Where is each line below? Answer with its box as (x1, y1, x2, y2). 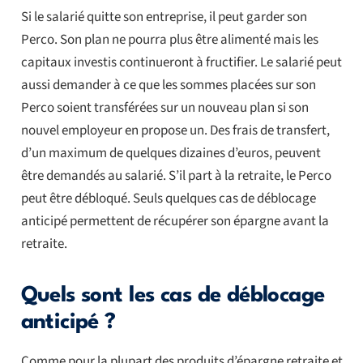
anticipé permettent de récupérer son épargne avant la (20, 211, 329, 231)
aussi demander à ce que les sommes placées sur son (20, 75, 316, 95)
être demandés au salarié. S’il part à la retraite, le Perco (20, 165, 331, 186)
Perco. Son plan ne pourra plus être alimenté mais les (20, 29, 318, 49)
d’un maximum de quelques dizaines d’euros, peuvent (20, 143, 321, 163)
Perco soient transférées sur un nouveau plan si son (20, 97, 309, 117)
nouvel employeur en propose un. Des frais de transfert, (20, 120, 330, 140)
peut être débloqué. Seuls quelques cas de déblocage (20, 188, 316, 208)
